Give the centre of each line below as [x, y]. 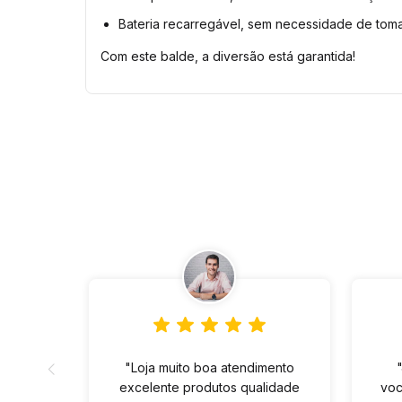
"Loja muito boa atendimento [209, 368]
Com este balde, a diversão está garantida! [228, 56]
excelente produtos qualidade [209, 388]
